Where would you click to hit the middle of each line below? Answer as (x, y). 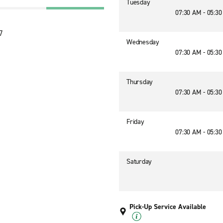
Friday (135, 122)
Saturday (139, 162)
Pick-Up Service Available (168, 207)
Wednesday (143, 42)
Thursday (140, 82)
